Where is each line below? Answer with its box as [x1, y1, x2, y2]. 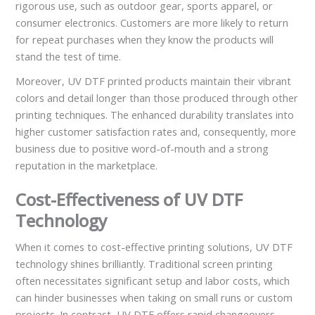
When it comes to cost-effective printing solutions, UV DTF [15, 240, 293, 255]
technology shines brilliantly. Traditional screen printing [15, 257, 274, 271]
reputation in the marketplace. [15, 158, 158, 173]
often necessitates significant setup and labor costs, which [15, 274, 290, 288]
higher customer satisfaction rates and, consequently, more [15, 124, 297, 139]
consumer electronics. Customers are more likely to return [15, 15, 289, 30]
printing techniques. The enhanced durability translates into [15, 108, 295, 122]
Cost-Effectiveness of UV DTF [15, 188, 243, 212]
